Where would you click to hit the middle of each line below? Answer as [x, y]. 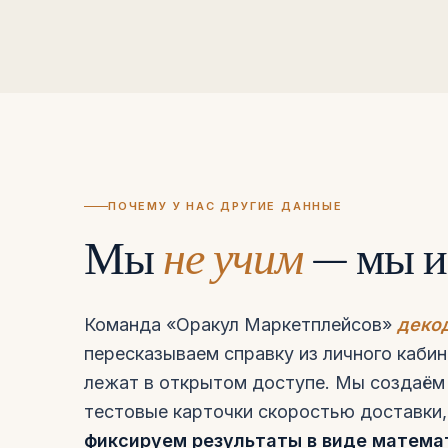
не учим [233, 257]
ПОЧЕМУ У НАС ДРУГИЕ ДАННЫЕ [225, 206]
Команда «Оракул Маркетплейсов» [240, 324]
